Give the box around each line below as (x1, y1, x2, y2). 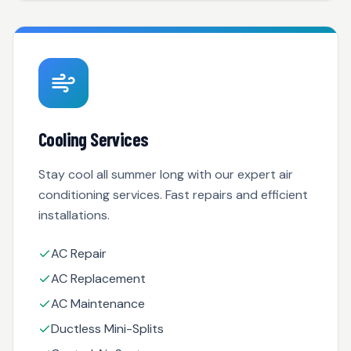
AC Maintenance (51, 295, 145, 312)
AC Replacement (51, 270, 146, 287)
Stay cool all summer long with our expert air (38, 166, 293, 183)
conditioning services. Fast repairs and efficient (38, 186, 308, 203)
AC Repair (51, 245, 107, 262)
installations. (38, 207, 110, 223)
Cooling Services (38, 128, 149, 150)
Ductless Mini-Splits (51, 320, 164, 337)
